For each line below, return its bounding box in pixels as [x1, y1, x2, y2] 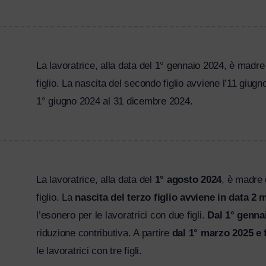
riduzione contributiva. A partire [36, 227, 172, 239]
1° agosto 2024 [154, 174, 222, 186]
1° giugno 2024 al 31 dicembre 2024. [36, 96, 193, 107]
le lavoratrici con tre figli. [36, 245, 142, 257]
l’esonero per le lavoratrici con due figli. [36, 210, 208, 221]
